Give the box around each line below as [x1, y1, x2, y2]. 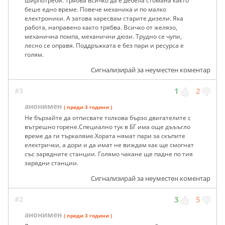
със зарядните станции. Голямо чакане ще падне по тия [25, 150, 193, 159]
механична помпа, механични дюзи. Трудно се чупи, [25, 32, 182, 41]
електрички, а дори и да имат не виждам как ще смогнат [25, 141, 194, 150]
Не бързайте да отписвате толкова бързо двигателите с [25, 114, 191, 123]
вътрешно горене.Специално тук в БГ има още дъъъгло [25, 123, 190, 132]
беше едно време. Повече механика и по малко [25, 5, 166, 14]
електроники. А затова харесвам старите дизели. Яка [25, 14, 183, 23]
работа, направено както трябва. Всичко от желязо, [25, 23, 177, 32]
